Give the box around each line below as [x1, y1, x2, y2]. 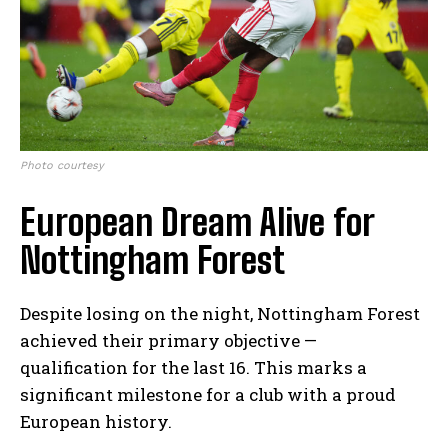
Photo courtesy [20, 159, 104, 173]
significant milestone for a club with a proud [20, 383, 396, 407]
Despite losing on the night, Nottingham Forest [20, 302, 420, 326]
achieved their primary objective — [20, 329, 317, 353]
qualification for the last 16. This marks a [20, 356, 367, 380]
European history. [20, 410, 172, 434]
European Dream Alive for [20, 201, 374, 245]
